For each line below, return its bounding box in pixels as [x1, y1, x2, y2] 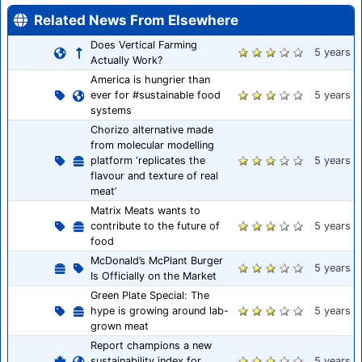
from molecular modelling [90, 139, 214, 152]
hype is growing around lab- [90, 305, 229, 318]
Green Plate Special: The [90, 289, 209, 302]
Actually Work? [90, 54, 162, 67]
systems [90, 104, 132, 117]
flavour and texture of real [90, 170, 218, 183]
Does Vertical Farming [90, 39, 197, 52]
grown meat [90, 320, 149, 333]
